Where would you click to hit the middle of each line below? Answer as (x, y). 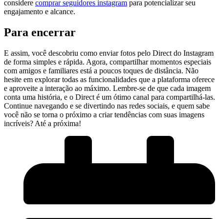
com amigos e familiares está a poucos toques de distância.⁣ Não (101, 70)
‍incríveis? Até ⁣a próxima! (43, 123)
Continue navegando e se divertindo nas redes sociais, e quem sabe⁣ (107, 106)
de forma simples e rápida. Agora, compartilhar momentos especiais (108, 62)
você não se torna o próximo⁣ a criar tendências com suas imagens (104, 114)
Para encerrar (40, 32)
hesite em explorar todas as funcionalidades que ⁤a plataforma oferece (109, 79)
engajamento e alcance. (40, 11)
